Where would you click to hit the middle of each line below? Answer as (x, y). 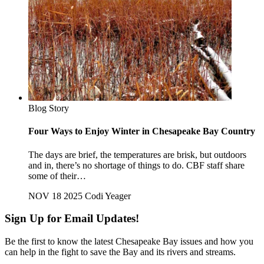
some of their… (57, 176)
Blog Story (49, 108)
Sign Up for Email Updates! (72, 219)
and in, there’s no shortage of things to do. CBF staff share (136, 165)
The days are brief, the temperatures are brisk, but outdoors (137, 154)
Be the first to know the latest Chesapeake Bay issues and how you (129, 241)
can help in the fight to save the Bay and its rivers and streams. (120, 252)
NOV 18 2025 (55, 196)
